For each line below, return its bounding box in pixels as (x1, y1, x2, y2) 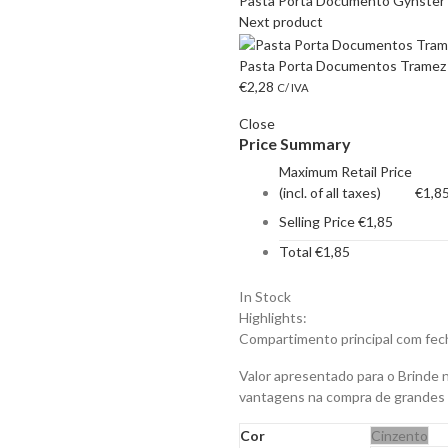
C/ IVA (277, 80, 309, 94)
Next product (239, 12, 323, 30)
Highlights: (239, 308, 307, 326)
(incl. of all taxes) (279, 183, 381, 201)
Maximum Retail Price (279, 162, 412, 180)
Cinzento (371, 426, 428, 444)
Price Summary (239, 133, 351, 153)
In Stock (239, 287, 291, 305)
